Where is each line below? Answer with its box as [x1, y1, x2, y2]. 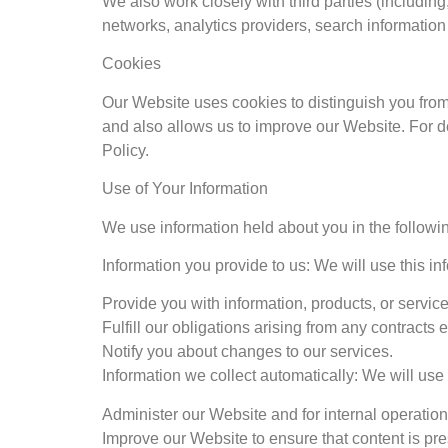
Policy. [102, 141, 149, 159]
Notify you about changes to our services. [102, 343, 393, 361]
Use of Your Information [102, 180, 268, 198]
